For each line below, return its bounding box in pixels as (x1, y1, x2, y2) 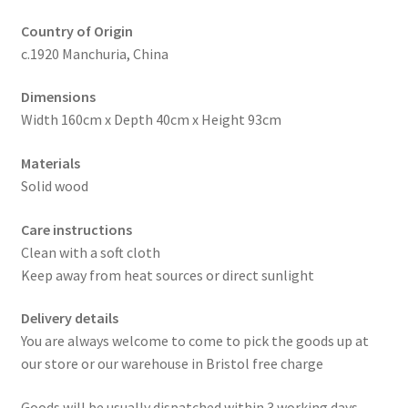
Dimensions (20, 87, 96, 107)
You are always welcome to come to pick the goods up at (20, 331, 369, 351)
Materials (20, 153, 80, 172)
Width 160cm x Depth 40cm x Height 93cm (20, 110, 281, 129)
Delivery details (20, 309, 118, 328)
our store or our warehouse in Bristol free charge (20, 354, 323, 373)
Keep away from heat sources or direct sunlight (20, 265, 314, 284)
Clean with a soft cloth (20, 242, 160, 261)
